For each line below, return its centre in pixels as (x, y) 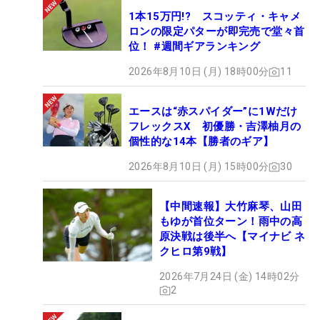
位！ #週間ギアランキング (195, 47)
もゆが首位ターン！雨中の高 (231, 222)
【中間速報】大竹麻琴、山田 (231, 207)
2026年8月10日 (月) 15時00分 (199, 167)
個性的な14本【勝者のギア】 (201, 142)
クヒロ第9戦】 (196, 252)
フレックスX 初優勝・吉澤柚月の (215, 127)
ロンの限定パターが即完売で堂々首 (217, 32)
